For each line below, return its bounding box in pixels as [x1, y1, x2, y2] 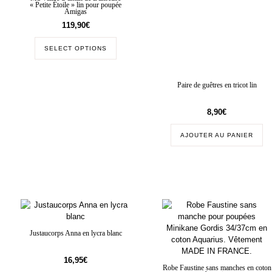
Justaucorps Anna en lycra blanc [29, 229, 122, 238]
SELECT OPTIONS [44, 44, 107, 52]
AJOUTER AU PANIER [180, 132, 254, 139]
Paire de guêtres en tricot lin [177, 81, 257, 90]
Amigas [64, 7, 87, 16]
